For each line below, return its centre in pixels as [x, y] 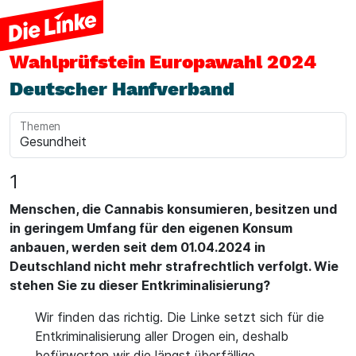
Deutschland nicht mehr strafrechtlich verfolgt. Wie [174, 266]
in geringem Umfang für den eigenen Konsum [151, 228]
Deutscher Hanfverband [122, 89]
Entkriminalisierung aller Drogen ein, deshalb [162, 336]
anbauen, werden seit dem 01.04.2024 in [137, 247]
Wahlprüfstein [80, 62]
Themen [41, 126]
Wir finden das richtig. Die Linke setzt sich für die [180, 317]
